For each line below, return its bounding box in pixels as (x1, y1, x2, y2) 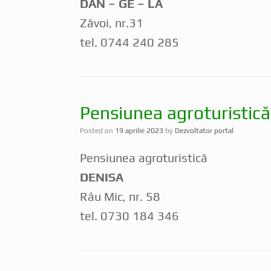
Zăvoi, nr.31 (80, 15, 143, 30)
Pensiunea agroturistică (80, 150, 207, 165)
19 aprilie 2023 (115, 126, 163, 135)
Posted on (84, 126, 115, 135)
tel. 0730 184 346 (80, 208, 179, 223)
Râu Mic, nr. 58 (80, 189, 160, 203)
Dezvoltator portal (175, 126, 233, 135)
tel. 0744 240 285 (80, 34, 179, 49)
